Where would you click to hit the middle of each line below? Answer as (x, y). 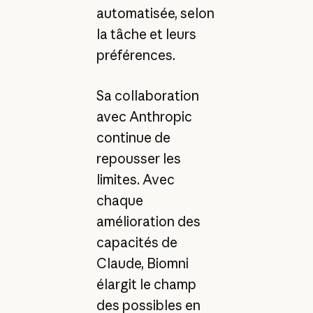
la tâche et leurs (146, 34)
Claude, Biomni (142, 264)
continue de (133, 138)
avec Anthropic (144, 117)
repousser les (138, 159)
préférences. (136, 55)
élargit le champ (146, 285)
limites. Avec (135, 180)
